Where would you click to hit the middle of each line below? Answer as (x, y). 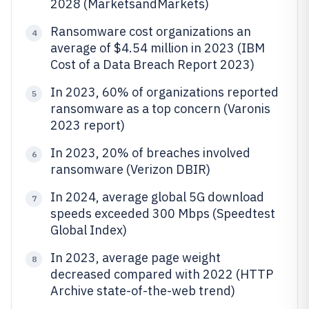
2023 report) (88, 125)
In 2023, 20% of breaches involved (150, 153)
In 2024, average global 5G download (157, 197)
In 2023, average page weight (136, 258)
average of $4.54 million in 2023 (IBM (158, 48)
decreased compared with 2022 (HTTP (162, 274)
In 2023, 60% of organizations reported (165, 92)
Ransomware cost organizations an (151, 31)
